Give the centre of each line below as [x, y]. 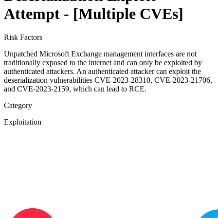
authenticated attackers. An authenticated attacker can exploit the [102, 72]
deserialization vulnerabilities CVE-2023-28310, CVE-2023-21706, [108, 80]
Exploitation [23, 122]
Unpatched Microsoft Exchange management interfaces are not [100, 54]
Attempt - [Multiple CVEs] [94, 14]
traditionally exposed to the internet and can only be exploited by [103, 63]
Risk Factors [23, 37]
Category [18, 106]
